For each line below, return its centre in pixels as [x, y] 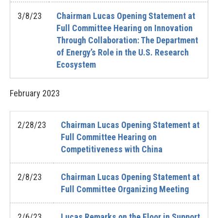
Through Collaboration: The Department [127, 40]
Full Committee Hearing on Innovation [125, 28]
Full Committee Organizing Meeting [125, 189]
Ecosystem [76, 64]
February [25, 93]
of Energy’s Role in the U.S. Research [123, 52]
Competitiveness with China [112, 149]
